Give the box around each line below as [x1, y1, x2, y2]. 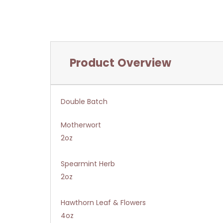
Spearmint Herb [61, 158, 115, 169]
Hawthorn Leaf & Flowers [61, 197, 146, 208]
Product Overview [69, 55, 171, 71]
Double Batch [61, 96, 108, 107]
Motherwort [61, 119, 101, 130]
